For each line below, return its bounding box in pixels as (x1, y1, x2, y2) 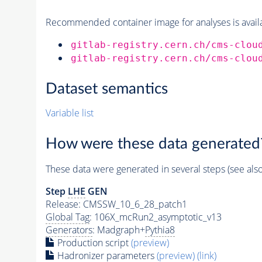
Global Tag (45, 210, 89, 223)
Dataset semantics (45, 81, 168, 97)
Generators (45, 223, 92, 236)
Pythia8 (144, 223, 175, 236)
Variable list (45, 106, 94, 120)
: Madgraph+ (92, 223, 145, 236)
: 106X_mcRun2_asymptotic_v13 (89, 210, 222, 223)
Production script (54, 236, 131, 249)
